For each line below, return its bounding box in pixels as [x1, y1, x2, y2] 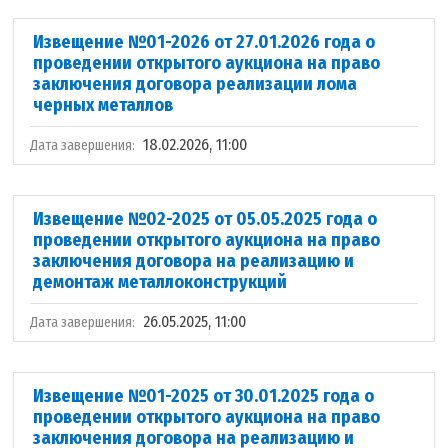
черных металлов [33, 94, 174, 116]
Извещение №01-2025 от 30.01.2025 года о [33, 385, 375, 407]
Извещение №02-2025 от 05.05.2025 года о [33, 208, 378, 230]
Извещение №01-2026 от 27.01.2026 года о [33, 31, 376, 53]
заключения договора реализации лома [33, 73, 358, 95]
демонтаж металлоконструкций [33, 271, 288, 293]
